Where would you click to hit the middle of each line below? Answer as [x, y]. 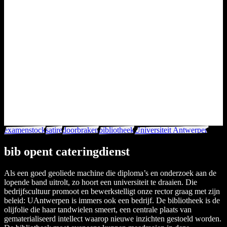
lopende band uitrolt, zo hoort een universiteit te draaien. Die [101, 182]
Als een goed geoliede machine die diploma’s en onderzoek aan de [110, 173]
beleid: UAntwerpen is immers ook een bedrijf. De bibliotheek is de [112, 200]
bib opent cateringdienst [67, 151]
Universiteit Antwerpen [172, 130]
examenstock [25, 130]
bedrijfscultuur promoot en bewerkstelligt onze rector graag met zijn [112, 191]
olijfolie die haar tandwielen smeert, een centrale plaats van [98, 209]
